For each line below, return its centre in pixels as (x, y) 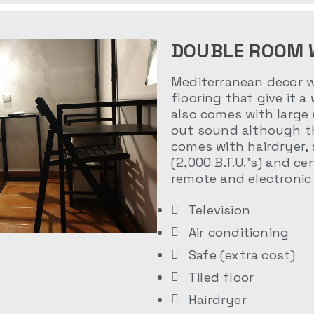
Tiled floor (221, 278)
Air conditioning (239, 233)
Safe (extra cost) (242, 255)
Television (219, 210)
